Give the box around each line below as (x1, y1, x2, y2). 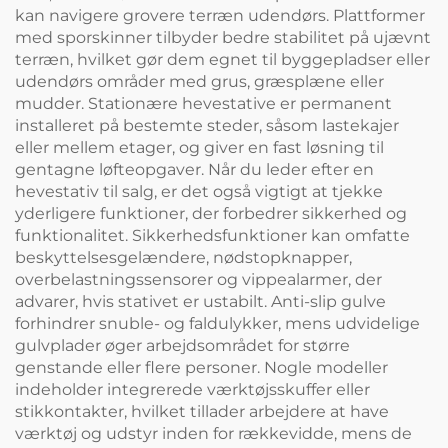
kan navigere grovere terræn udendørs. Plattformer (15, 6, 425, 26)
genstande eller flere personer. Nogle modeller (15, 358, 388, 378)
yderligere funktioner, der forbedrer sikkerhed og (15, 204, 407, 224)
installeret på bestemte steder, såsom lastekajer (15, 116, 399, 136)
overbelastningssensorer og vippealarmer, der (15, 270, 382, 290)
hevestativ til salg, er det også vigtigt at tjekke (15, 182, 383, 202)
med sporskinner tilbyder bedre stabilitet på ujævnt (15, 28, 431, 48)
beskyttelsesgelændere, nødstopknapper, (15, 248, 352, 268)
